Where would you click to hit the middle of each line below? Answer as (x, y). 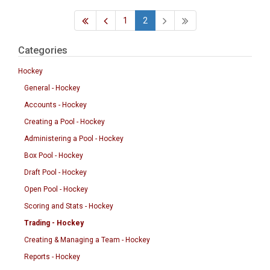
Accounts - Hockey (55, 105)
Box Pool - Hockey (54, 155)
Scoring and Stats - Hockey (69, 206)
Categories (43, 50)
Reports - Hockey (52, 257)
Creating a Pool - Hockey (64, 122)
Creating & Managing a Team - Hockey (87, 240)
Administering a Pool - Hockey (74, 139)
